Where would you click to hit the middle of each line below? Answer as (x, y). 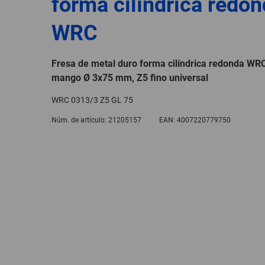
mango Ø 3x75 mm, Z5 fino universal (130, 77)
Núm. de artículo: (79, 120)
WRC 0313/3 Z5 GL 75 (92, 100)
